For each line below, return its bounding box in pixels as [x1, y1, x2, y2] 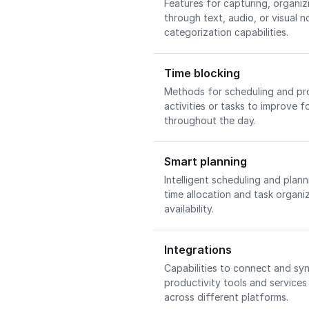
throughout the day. [164, 114, 259, 126]
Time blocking [164, 66, 240, 80]
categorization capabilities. [164, 26, 291, 38]
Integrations [164, 243, 232, 257]
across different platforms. [164, 291, 291, 303]
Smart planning [164, 154, 247, 168]
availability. [164, 203, 217, 215]
